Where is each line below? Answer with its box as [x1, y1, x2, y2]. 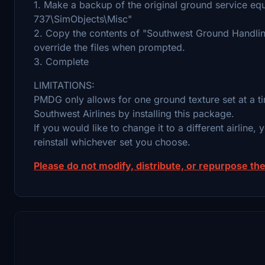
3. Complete [34, 55, 89, 67]
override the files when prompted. [34, 41, 185, 53]
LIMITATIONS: [34, 79, 95, 91]
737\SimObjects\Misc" [34, 12, 132, 25]
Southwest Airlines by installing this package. [34, 107, 234, 119]
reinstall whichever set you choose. [34, 135, 190, 148]
